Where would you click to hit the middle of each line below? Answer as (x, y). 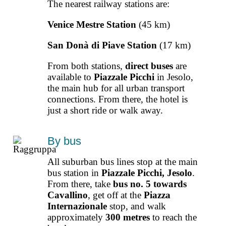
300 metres (128, 217)
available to (71, 77)
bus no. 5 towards (150, 184)
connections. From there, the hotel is (118, 99)
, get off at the (116, 195)
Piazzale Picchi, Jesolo (147, 173)
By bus (65, 141)
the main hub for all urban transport (116, 88)
